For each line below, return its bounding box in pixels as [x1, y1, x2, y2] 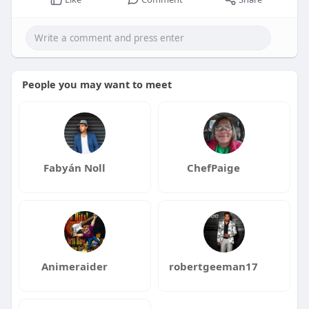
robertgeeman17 [169, 259, 259, 274]
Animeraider [41, 259, 108, 274]
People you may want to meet [21, 77, 172, 92]
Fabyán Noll [43, 161, 106, 175]
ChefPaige [187, 161, 241, 175]
